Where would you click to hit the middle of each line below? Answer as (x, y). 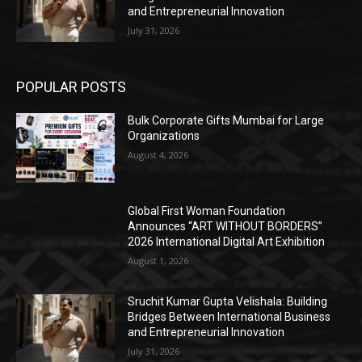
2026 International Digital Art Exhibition (227, 241)
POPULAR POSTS (71, 87)
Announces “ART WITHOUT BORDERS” (225, 226)
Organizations (164, 136)
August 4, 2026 (158, 155)
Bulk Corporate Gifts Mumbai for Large (226, 121)
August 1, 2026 (158, 260)
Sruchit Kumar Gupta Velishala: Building (228, 301)
